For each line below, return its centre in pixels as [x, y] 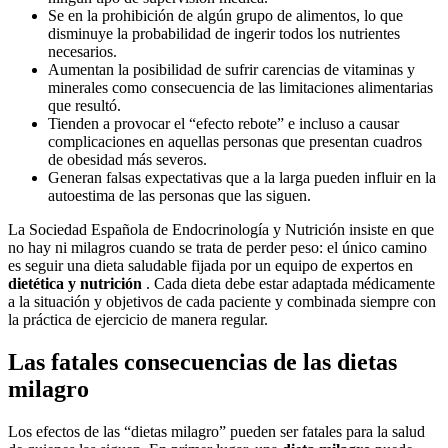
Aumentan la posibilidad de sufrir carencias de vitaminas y [231, 70]
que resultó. [84, 106]
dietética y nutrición [75, 284]
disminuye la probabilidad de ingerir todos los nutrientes [224, 34]
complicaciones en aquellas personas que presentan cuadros [235, 142]
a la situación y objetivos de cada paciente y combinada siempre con [222, 302]
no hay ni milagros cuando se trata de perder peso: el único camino [217, 248]
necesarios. [82, 52]
